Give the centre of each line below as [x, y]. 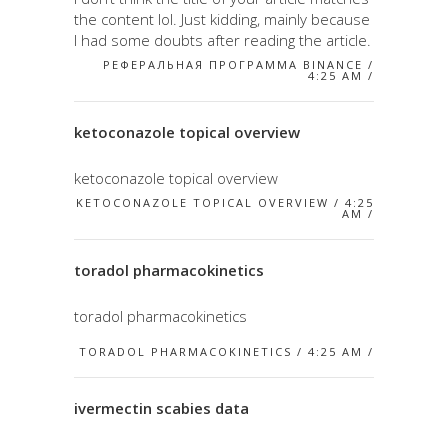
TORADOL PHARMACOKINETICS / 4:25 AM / [226, 351]
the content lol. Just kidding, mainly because [222, 18]
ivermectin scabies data [161, 407]
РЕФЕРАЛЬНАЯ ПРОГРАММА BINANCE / [238, 64]
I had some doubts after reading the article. [222, 39]
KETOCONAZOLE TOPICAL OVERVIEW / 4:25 [225, 202]
